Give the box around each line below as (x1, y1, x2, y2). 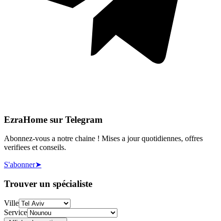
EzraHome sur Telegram (4, 114, 103, 125)
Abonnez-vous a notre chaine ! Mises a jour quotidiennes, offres (4, 134, 203, 143)
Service (4, 208, 27, 217)
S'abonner (4, 160, 35, 169)
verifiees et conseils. (4, 143, 66, 152)
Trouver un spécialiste (4, 179, 92, 189)
